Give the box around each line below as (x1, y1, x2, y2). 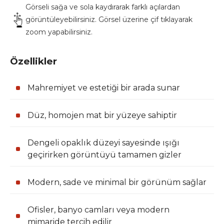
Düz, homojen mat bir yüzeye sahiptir (27, 110, 177, 120)
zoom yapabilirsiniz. (25, 27, 92, 37)
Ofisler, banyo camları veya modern (27, 204, 169, 214)
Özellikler (10, 55, 57, 67)
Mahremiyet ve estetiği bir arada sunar (27, 82, 180, 92)
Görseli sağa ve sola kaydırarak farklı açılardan (25, 2, 180, 12)
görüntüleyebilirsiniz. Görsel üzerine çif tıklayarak (25, 15, 192, 24)
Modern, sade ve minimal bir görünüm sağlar (27, 177, 206, 187)
